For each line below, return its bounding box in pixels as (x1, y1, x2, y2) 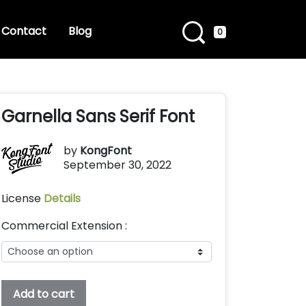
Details (44, 191, 81, 207)
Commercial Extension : (1, 218, 127, 234)
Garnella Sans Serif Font (1, 105, 195, 128)
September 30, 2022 (64, 156, 171, 173)
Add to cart (13, 286, 74, 303)
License (1, 191, 44, 207)
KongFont (80, 142, 132, 158)
